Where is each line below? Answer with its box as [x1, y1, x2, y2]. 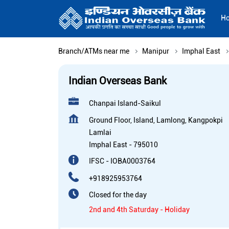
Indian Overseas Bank [68, 75, 167, 87]
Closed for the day [89, 191, 147, 199]
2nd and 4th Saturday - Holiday [89, 205, 190, 214]
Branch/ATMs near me [58, 47, 129, 56]
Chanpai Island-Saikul [89, 99, 161, 108]
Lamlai [89, 128, 111, 137]
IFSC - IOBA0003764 [89, 157, 155, 166]
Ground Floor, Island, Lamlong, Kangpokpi [89, 116, 223, 125]
